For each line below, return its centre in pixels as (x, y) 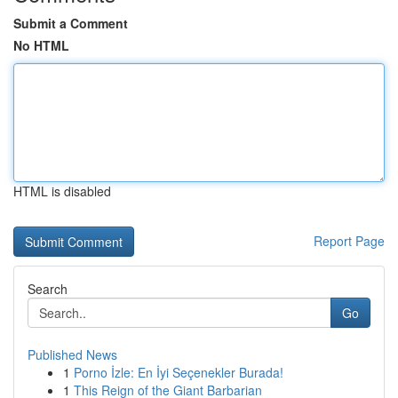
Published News (72, 354)
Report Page (349, 241)
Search (48, 289)
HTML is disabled (62, 191)
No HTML (41, 45)
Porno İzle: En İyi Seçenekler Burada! (179, 372)
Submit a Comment (71, 23)
